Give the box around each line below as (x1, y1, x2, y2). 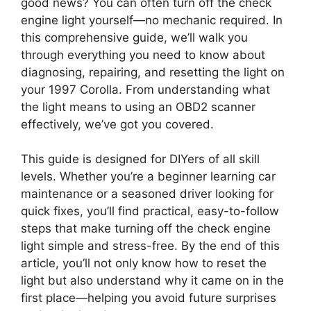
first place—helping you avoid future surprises (21, 291, 276, 305)
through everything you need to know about (21, 47, 265, 62)
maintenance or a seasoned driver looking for (21, 187, 274, 201)
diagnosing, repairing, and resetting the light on (21, 65, 285, 79)
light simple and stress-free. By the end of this (21, 239, 280, 253)
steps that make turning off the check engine (21, 221, 271, 236)
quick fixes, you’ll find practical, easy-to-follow (21, 204, 279, 219)
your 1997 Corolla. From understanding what (21, 82, 270, 96)
